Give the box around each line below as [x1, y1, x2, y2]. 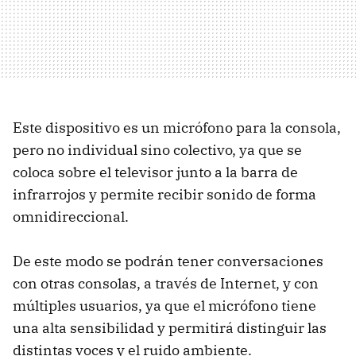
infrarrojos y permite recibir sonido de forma [13, 184, 316, 203]
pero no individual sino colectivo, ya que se [13, 140, 302, 159]
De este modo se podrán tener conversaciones [13, 251, 323, 270]
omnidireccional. [13, 207, 129, 226]
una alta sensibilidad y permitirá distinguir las [13, 318, 327, 337]
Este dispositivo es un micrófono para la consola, [13, 118, 341, 137]
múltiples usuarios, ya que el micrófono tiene [13, 296, 316, 315]
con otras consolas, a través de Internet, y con [13, 273, 319, 292]
